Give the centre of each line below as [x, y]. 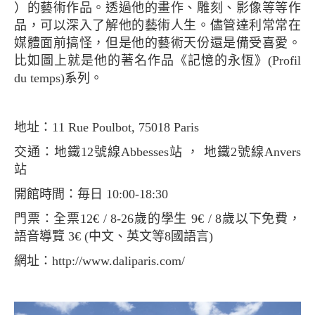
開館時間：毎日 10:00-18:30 [97, 194]
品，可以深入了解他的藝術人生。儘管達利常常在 [157, 25]
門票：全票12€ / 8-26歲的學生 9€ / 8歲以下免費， [21, 218]
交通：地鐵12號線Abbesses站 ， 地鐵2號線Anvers [21, 152]
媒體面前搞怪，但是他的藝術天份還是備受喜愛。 [157, 43]
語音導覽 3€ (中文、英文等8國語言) [114, 236]
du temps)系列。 [58, 78]
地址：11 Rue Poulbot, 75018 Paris [113, 127]
